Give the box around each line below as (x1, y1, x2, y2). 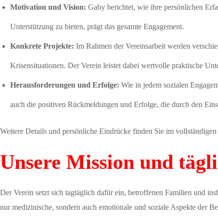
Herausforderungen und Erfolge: (10, 81, 119, 89)
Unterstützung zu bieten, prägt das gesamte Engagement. (10, 22, 184, 31)
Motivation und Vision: (10, 3, 86, 11)
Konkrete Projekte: (10, 42, 74, 50)
